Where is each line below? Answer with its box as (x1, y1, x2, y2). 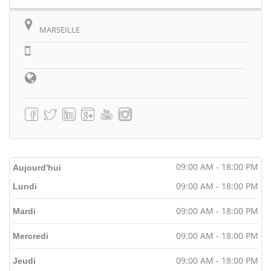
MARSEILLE (39, 24, 80, 35)
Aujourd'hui (13, 163, 61, 172)
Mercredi (13, 231, 48, 241)
